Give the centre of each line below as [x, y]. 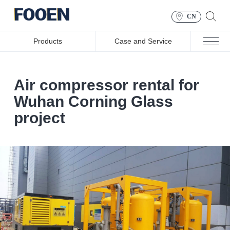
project [40, 118]
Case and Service [143, 41]
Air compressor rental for [107, 85]
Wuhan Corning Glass [94, 101]
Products [47, 41]
